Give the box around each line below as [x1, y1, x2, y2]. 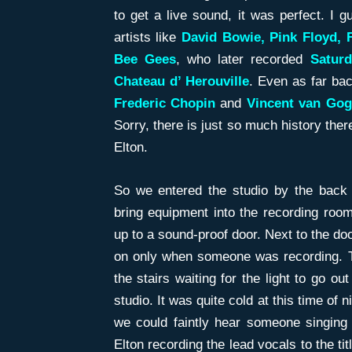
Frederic [113, 95, 166, 111]
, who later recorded [175, 51, 310, 67]
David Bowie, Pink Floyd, [181, 29, 341, 45]
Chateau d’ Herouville [113, 73, 249, 89]
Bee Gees [113, 51, 176, 67]
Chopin [170, 95, 215, 111]
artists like [113, 29, 181, 45]
